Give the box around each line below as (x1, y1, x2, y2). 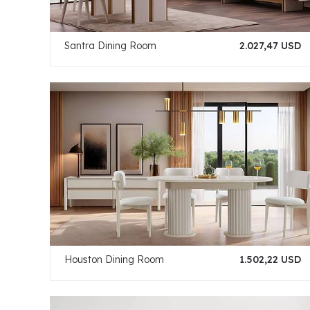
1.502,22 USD (239, 253, 301, 266)
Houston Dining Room (64, 253, 164, 266)
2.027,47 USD (239, 39, 301, 52)
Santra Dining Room (64, 39, 156, 52)
